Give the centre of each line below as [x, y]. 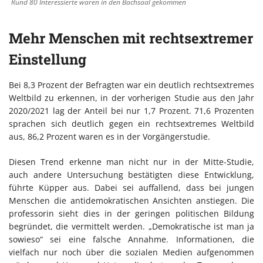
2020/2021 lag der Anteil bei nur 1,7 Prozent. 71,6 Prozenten [131, 110]
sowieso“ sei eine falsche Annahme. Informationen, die [131, 239]
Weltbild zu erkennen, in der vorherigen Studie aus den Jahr [131, 97]
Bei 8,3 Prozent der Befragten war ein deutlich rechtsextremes [131, 85]
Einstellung [48, 59]
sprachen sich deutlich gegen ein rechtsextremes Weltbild [131, 123]
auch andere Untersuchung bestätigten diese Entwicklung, [131, 174]
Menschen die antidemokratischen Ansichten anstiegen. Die [131, 200]
